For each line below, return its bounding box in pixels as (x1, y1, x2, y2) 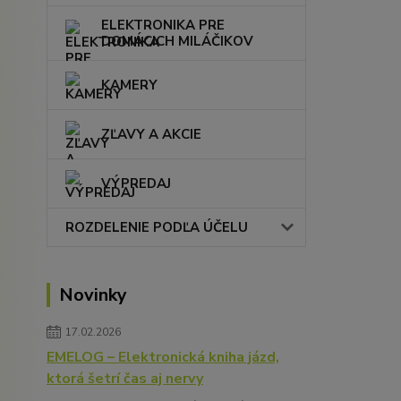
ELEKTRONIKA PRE (101, 16, 225, 35)
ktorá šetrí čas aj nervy (47, 369, 203, 389)
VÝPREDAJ (101, 175, 171, 193)
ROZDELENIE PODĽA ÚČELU (65, 218, 248, 237)
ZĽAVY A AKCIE (101, 125, 201, 144)
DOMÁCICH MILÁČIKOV (101, 32, 253, 51)
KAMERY (101, 76, 158, 95)
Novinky (59, 283, 127, 308)
